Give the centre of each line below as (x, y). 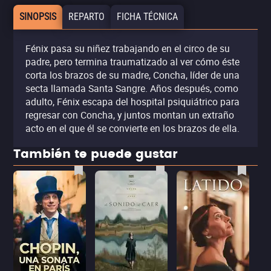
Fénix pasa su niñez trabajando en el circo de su (128, 48)
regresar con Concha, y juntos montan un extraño (130, 115)
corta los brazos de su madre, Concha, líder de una (132, 75)
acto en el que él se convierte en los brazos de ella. (132, 128)
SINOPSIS (38, 17)
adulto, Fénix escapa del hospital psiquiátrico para (132, 102)
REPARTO (87, 17)
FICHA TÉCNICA (147, 17)
